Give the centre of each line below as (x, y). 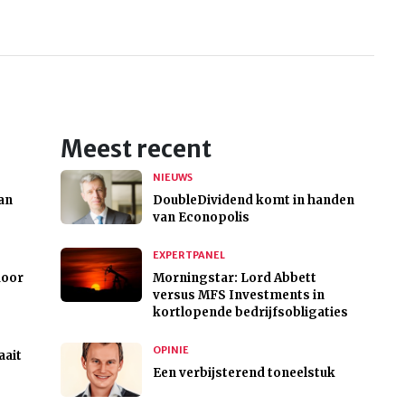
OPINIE (170, 350)
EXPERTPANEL (188, 255)
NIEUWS (172, 178)
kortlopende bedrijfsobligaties (250, 313)
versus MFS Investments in (238, 296)
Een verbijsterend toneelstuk (244, 373)
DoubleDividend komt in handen (253, 201)
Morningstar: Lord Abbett (234, 278)
